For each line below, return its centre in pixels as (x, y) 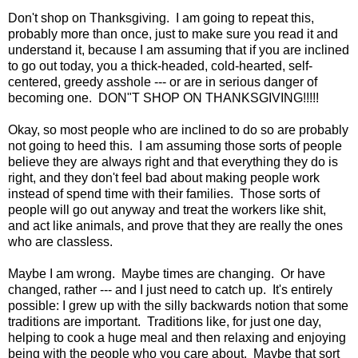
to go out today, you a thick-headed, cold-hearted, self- (160, 66)
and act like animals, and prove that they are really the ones (175, 226)
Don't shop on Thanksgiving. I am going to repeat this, (161, 18)
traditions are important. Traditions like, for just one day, (165, 322)
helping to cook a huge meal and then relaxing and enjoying (177, 338)
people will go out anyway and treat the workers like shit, (167, 210)
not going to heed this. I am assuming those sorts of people (175, 146)
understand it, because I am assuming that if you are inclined (179, 50)
